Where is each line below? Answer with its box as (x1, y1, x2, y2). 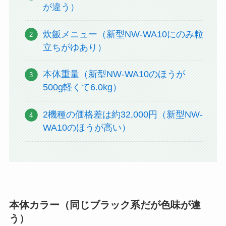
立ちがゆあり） (43, 42, 107, 52)
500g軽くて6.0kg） (43, 82, 122, 93)
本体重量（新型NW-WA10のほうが (43, 69, 186, 80)
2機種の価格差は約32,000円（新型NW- (43, 109, 203, 120)
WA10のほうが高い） (43, 123, 131, 133)
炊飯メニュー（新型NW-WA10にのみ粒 (43, 29, 204, 39)
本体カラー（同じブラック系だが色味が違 (9, 199, 201, 210)
